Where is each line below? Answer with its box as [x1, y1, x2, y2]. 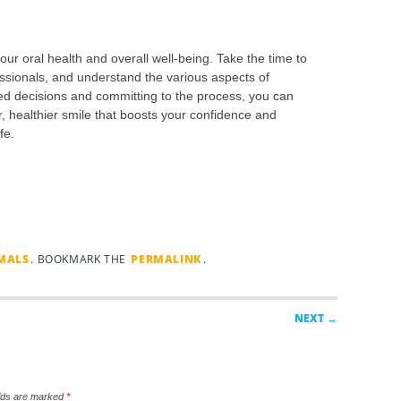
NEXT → [294, 310, 338, 326]
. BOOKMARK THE [30, 252, 130, 268]
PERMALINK [131, 252, 201, 268]
